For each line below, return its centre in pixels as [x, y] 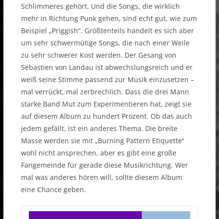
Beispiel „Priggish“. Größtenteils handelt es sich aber [107, 31]
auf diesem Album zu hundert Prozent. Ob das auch [106, 116]
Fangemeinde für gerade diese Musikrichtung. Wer [104, 165]
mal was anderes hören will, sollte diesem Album [101, 177]
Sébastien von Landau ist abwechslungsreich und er [107, 67]
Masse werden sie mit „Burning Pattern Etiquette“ [102, 141]
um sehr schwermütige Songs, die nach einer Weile [105, 43]
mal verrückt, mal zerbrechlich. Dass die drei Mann [105, 92]
